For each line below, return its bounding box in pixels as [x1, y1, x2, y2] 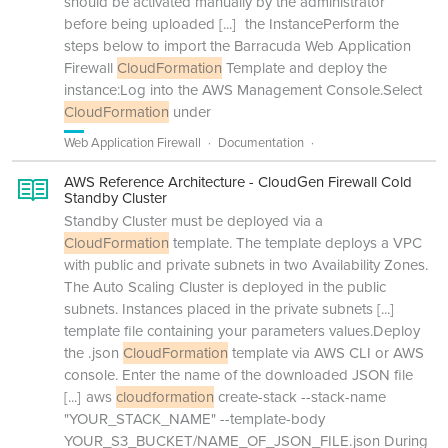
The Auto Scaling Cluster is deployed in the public [64, 276, 386, 298]
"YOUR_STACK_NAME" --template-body [64, 408, 325, 430]
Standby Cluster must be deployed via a [64, 210, 323, 232]
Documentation [218, 133, 304, 152]
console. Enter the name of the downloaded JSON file [64, 364, 413, 386]
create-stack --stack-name [214, 386, 386, 408]
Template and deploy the [222, 57, 387, 79]
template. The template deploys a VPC [169, 232, 422, 254]
